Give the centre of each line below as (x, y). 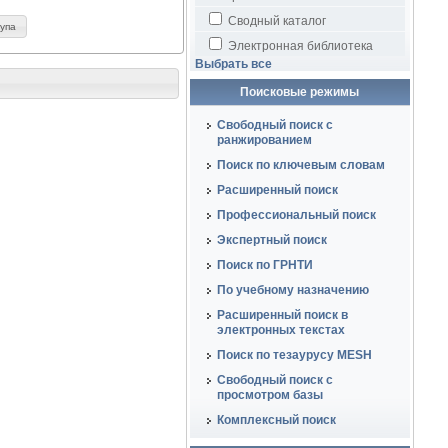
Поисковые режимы (300, 92)
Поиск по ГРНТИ (264, 265)
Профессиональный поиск (296, 215)
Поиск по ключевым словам (300, 165)
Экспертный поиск (271, 240)
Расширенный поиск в (282, 315)
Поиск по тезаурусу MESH (294, 355)
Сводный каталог (275, 21)
